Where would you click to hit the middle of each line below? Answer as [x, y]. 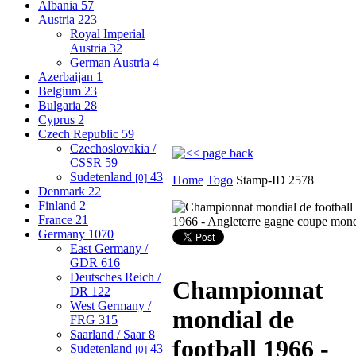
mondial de [233, 320]
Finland [59, 205]
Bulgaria [61, 105]
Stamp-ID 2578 [273, 180]
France [57, 219]
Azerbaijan [67, 76]
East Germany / [109, 248]
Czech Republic [80, 133]
